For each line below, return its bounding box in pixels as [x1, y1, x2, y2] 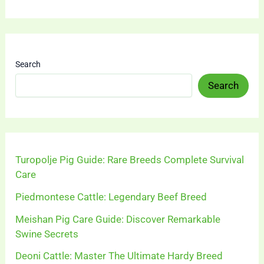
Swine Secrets [15, 227, 79, 240]
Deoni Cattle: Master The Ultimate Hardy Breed [15, 250, 223, 262]
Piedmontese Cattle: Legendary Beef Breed [15, 190, 207, 203]
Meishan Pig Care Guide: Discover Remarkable [15, 213, 221, 225]
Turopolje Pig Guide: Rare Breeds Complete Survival [15, 154, 245, 166]
